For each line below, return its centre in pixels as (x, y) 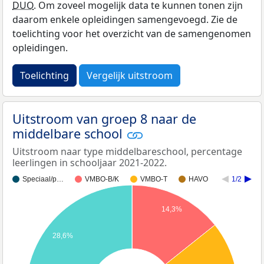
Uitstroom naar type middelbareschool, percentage (127, 152)
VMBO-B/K (102, 179)
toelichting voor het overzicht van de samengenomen (132, 33)
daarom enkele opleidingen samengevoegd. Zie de (125, 19)
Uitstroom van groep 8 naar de (104, 118)
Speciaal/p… (43, 179)
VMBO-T (154, 179)
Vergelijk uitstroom (130, 75)
